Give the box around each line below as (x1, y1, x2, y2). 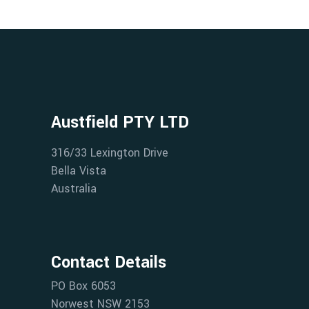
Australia (51, 181, 97, 197)
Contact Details (51, 251, 166, 275)
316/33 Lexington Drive (51, 145, 168, 161)
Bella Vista (51, 163, 106, 179)
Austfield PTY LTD (51, 111, 189, 134)
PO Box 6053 (51, 278, 116, 295)
